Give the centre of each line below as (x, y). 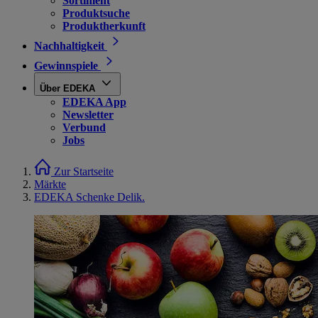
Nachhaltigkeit (69, 46)
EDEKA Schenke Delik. (89, 197)
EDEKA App (94, 102)
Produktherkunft (104, 26)
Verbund (84, 127)
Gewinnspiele (66, 66)
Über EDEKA (67, 88)
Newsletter (88, 115)
